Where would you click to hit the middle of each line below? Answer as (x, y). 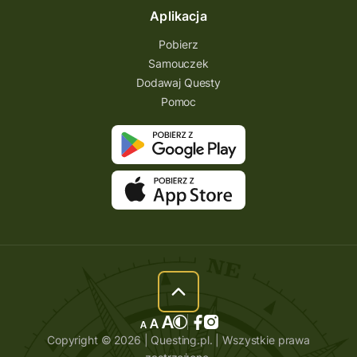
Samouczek (178, 63)
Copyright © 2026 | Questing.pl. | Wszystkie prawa (178, 340)
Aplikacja (178, 16)
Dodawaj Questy (178, 82)
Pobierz (178, 44)
